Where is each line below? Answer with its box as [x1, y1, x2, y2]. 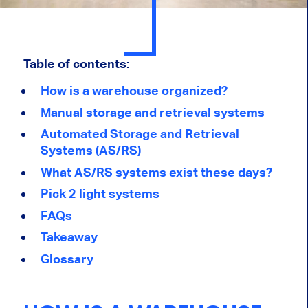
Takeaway [40, 230, 98, 245]
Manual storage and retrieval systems [40, 104, 265, 120]
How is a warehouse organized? [40, 83, 228, 98]
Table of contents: [23, 56, 132, 71]
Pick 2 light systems [40, 186, 159, 201]
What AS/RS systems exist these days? [40, 164, 272, 179]
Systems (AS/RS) [40, 143, 141, 158]
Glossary [40, 251, 93, 266]
